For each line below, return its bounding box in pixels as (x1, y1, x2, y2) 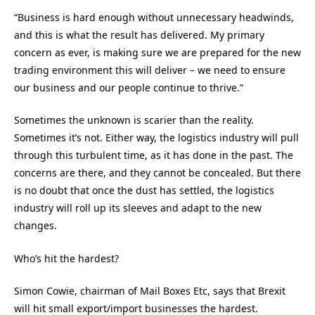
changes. (14, 219, 57, 233)
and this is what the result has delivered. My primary (14, 27, 264, 41)
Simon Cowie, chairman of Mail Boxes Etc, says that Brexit (14, 284, 285, 298)
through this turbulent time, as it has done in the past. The (14, 148, 293, 162)
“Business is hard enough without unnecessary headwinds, (14, 10, 294, 24)
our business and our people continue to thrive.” (14, 80, 243, 94)
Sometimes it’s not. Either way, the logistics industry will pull (14, 131, 299, 145)
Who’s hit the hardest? (14, 251, 119, 265)
